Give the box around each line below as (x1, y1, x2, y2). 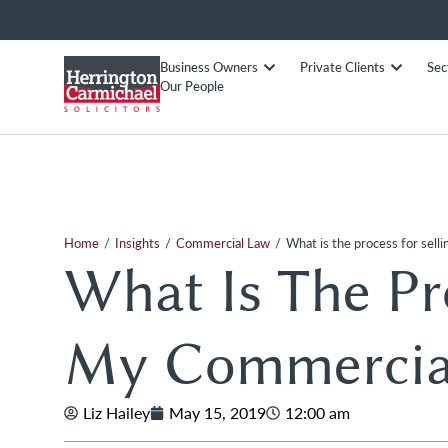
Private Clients (299, 58, 385, 77)
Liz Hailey (83, 402, 150, 423)
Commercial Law (176, 234, 270, 252)
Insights (115, 234, 160, 252)
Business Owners (160, 58, 258, 77)
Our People (160, 77, 224, 96)
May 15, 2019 (169, 402, 266, 423)
